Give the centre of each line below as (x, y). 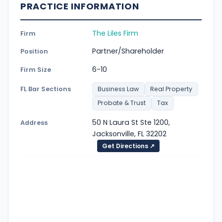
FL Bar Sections (46, 89)
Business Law (118, 89)
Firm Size (36, 70)
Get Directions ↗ (128, 146)
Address (34, 123)
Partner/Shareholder (128, 51)
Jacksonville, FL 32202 (129, 134)
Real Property (171, 89)
